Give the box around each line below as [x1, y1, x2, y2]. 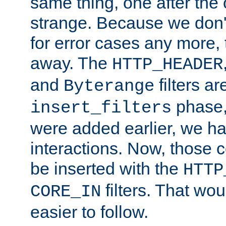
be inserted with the [30, 158, 183, 178]
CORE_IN [30, 182, 101, 201]
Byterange [64, 76, 154, 96]
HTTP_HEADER [112, 54, 223, 74]
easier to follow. [30, 202, 148, 221]
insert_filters [30, 98, 172, 118]
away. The [30, 53, 112, 73]
